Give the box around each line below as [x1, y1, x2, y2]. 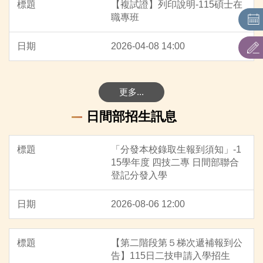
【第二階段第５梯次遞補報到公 [111, 237, 242, 248]
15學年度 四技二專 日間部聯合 [111, 157, 239, 167]
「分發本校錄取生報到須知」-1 [111, 144, 241, 154]
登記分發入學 [111, 170, 167, 180]
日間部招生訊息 [86, 109, 177, 124]
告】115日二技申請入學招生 [111, 250, 230, 261]
